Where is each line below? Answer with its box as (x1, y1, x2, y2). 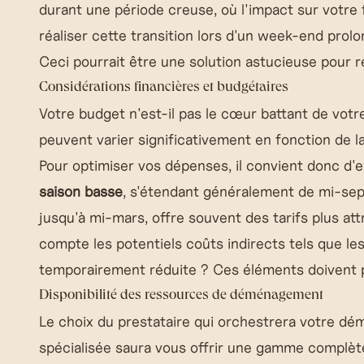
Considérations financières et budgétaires (39, 80, 288, 95)
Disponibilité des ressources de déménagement (39, 288, 323, 303)
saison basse (39, 182, 123, 201)
